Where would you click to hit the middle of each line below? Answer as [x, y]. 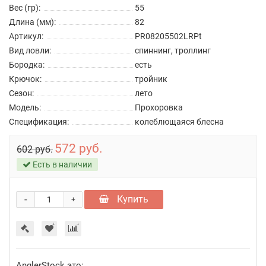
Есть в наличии [61, 164]
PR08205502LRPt [168, 36]
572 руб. [79, 148]
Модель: [25, 107]
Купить [132, 199]
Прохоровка [159, 107]
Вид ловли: [30, 50]
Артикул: [26, 36]
